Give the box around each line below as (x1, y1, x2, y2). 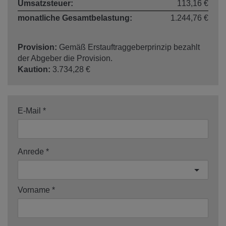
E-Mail (18, 106, 41, 116)
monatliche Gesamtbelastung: (18, 14, 132, 23)
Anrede (18, 147, 44, 156)
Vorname (18, 186, 50, 195)
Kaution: (18, 65, 50, 74)
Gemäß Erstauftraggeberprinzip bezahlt (59, 43, 200, 52)
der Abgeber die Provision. (18, 54, 112, 63)
